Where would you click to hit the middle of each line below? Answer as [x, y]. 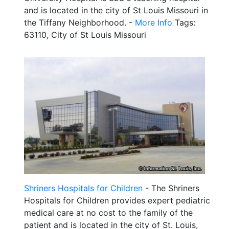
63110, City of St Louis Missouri [85, 35]
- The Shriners [171, 188]
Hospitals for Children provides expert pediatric [117, 201]
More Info [154, 23]
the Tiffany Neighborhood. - [79, 23]
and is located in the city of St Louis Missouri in [116, 10]
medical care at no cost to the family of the [108, 213]
